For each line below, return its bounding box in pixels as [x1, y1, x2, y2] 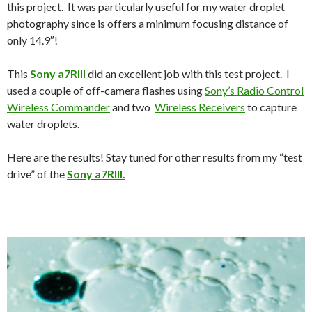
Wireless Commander [7, 100, 110, 114]
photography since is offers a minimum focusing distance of [7, 17, 288, 31]
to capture [245, 100, 297, 114]
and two [110, 100, 155, 114]
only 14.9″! [7, 33, 58, 47]
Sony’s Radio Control [205, 84, 304, 97]
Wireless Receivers [155, 100, 245, 114]
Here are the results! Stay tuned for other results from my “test [7, 150, 302, 164]
